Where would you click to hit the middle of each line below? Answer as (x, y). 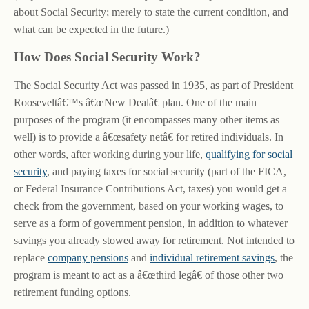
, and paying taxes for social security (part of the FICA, (167, 171)
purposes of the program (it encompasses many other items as (147, 120)
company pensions (88, 258)
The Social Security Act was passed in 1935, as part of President (153, 85)
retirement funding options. (72, 292)
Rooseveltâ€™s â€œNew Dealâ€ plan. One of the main (135, 102)
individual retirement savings (212, 258)
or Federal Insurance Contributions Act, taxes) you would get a (150, 189)
